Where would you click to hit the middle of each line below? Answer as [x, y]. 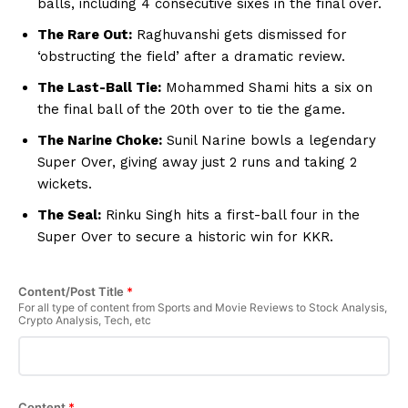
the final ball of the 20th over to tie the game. [191, 109]
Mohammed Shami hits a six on [267, 87]
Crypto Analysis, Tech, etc [85, 320]
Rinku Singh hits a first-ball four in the [230, 214]
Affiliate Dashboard [90, 102]
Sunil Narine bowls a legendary [269, 140]
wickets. [65, 184]
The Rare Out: [85, 34]
